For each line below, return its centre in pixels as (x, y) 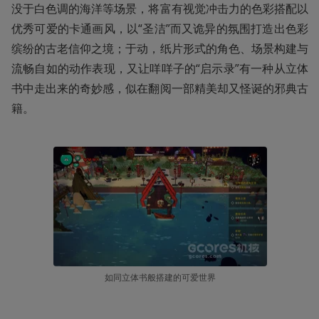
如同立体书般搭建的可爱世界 (160, 278)
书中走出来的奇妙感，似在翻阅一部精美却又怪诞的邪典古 (160, 88)
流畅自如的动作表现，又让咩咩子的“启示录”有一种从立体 (160, 68)
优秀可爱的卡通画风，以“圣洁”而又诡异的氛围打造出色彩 (160, 28)
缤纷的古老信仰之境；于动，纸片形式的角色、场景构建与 (160, 48)
